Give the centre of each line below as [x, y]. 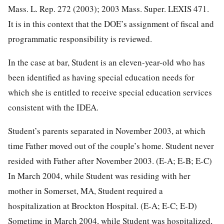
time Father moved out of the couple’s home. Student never [111, 145]
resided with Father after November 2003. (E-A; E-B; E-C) [110, 160]
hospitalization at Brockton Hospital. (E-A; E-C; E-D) [102, 205]
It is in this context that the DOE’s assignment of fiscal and [111, 23]
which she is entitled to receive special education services [110, 92]
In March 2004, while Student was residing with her [99, 175]
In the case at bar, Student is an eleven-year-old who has [106, 62]
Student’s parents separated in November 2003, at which [107, 130]
